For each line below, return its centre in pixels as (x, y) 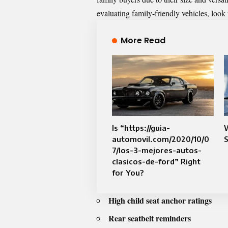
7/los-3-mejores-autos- (157, 150)
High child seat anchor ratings (160, 200)
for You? (128, 172)
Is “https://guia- (141, 127)
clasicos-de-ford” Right (156, 161)
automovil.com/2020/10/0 (161, 139)
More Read (143, 40)
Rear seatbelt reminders (150, 218)
